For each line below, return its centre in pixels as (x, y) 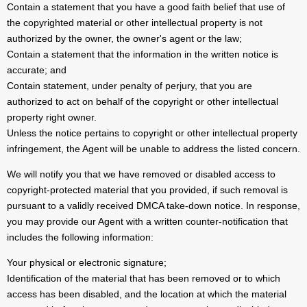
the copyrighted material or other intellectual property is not (135, 23)
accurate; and (37, 70)
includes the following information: (80, 237)
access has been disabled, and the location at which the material (147, 294)
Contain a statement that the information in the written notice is (143, 54)
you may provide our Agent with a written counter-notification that (147, 222)
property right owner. (52, 118)
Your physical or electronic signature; (87, 263)
